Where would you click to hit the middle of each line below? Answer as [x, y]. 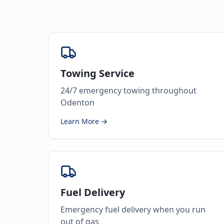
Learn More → [84, 121]
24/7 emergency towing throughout [128, 90]
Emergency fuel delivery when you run [133, 209]
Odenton [77, 102]
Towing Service [97, 73]
